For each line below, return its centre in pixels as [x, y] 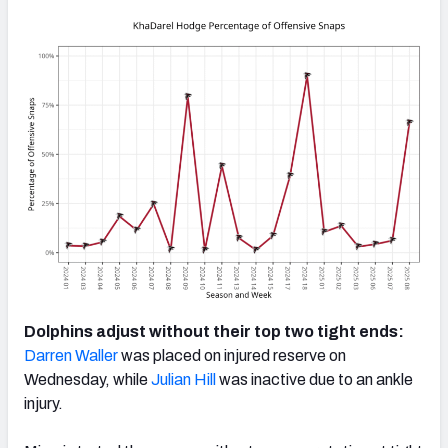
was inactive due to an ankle [314, 379]
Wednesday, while [87, 379]
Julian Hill [183, 379]
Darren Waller [71, 355]
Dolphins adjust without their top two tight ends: [214, 331]
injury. [43, 403]
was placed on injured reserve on [232, 355]
